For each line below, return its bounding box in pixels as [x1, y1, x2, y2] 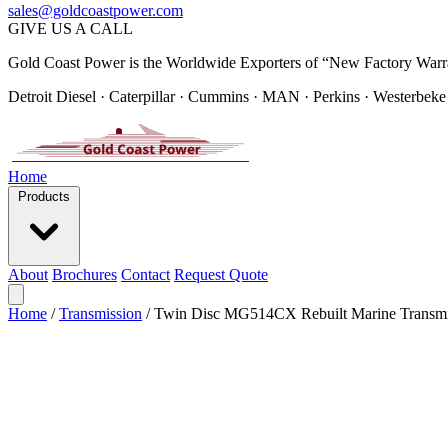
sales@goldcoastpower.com [8, 2, 183, 19]
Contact [121, 266, 170, 283]
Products [18, 189, 70, 204]
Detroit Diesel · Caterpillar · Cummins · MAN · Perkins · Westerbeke [8, 88, 446, 105]
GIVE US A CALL [8, 20, 133, 37]
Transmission [59, 305, 142, 322]
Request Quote [174, 266, 268, 283]
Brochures [52, 266, 117, 283]
